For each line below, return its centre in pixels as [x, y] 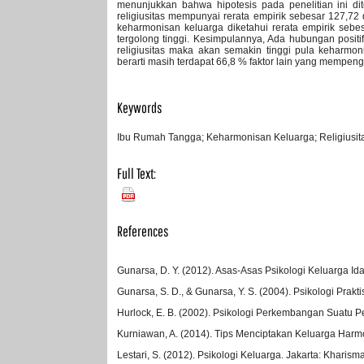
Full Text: [136, 174]
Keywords [139, 108]
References [143, 232]
